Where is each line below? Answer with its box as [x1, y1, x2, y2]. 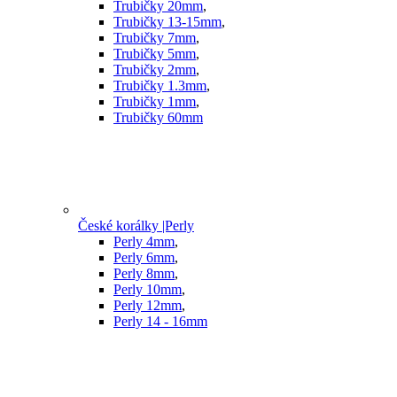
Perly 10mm [113, 282, 182, 298]
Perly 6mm [113, 250, 175, 266]
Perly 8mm [113, 266, 175, 282]
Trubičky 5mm [113, 46, 196, 62]
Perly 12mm [113, 298, 182, 314]
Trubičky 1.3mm [113, 78, 206, 94]
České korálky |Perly [78, 218, 194, 234]
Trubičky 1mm [113, 94, 196, 110]
